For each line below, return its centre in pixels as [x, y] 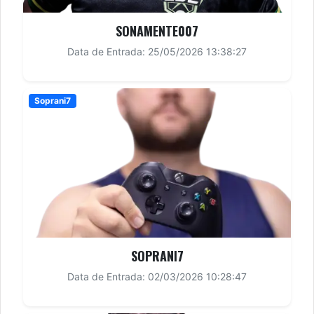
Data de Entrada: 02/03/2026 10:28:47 [157, 277]
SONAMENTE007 [157, 31]
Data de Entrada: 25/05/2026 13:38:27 [157, 52]
